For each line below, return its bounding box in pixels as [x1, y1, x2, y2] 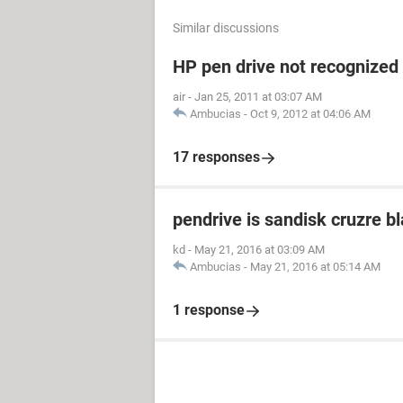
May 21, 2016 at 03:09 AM [194, 243, 325, 256]
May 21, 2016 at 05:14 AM [250, 260, 381, 273]
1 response [173, 301, 245, 318]
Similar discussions [173, 21, 279, 35]
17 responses [173, 148, 260, 166]
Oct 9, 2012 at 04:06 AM [250, 107, 371, 121]
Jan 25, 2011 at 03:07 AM [194, 90, 322, 103]
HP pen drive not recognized [173, 56, 399, 77]
